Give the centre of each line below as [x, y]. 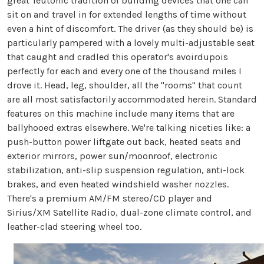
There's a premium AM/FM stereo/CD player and [110, 198]
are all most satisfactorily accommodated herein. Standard [132, 99]
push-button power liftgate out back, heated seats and [124, 141]
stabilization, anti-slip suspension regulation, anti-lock [126, 170]
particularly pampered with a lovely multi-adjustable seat [131, 42]
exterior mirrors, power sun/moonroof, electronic [112, 156]
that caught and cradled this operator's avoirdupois [118, 57]
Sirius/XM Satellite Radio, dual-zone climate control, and [129, 212]
